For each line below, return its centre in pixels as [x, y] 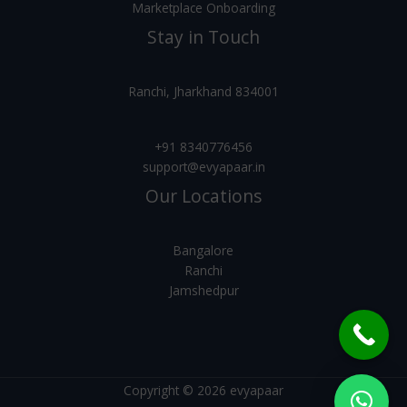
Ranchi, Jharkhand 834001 [203, 92]
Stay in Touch [203, 37]
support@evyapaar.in [203, 166]
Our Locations [203, 196]
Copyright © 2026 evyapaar [203, 391]
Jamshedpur [203, 290]
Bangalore [203, 250]
